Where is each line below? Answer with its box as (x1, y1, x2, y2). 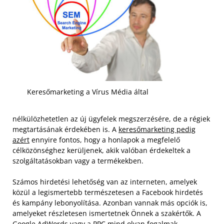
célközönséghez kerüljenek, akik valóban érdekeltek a (12, 145, 190, 155)
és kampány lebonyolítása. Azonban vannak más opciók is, (12, 197, 207, 207)
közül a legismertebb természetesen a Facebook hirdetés (12, 187, 203, 197)
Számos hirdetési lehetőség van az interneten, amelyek (12, 176, 197, 186)
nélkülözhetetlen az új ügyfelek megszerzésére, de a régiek (12, 113, 210, 123)
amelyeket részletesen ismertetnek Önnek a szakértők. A (12, 208, 201, 218)
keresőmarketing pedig (118, 124, 195, 134)
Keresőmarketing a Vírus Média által (26, 87, 148, 97)
